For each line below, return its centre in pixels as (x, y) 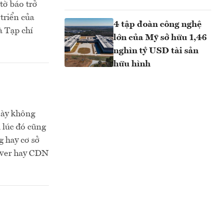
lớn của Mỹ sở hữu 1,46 (160, 37)
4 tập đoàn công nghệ (157, 24)
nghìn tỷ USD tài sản (156, 51)
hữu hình (132, 64)
